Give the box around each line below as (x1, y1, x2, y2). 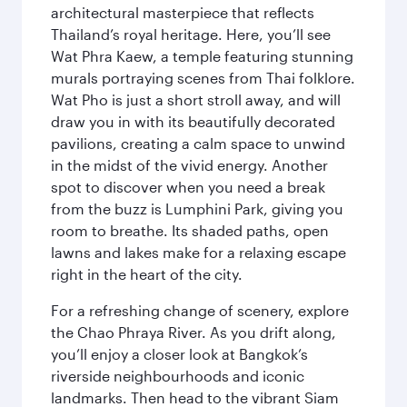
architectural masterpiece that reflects (51, 4, 314, 21)
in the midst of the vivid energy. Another (51, 156, 328, 174)
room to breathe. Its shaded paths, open (51, 222, 329, 239)
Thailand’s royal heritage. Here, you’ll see (51, 25, 331, 43)
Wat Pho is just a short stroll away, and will (51, 91, 341, 108)
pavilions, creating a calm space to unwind (51, 134, 345, 152)
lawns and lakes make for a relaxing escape (51, 243, 346, 261)
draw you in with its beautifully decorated (51, 113, 335, 130)
